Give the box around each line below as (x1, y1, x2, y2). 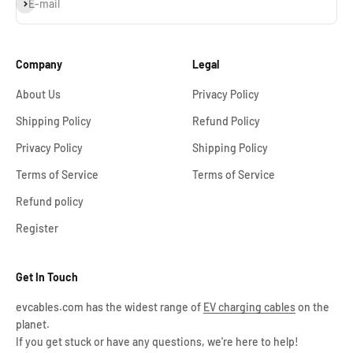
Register (16, 221, 58, 235)
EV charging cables (203, 299, 295, 314)
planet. (16, 317, 50, 331)
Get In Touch (16, 269, 78, 284)
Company (16, 57, 62, 71)
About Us (16, 87, 61, 101)
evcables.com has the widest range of (16, 299, 203, 314)
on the (295, 299, 329, 314)
